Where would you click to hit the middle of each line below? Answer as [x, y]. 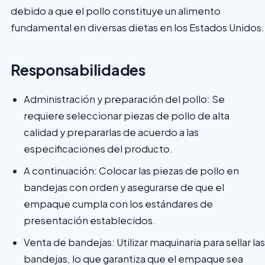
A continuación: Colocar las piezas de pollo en [131, 171]
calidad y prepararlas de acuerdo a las [111, 132]
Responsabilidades [78, 70]
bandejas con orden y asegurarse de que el [124, 187]
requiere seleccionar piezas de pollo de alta [127, 116]
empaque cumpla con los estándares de [118, 204]
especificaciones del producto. [98, 149]
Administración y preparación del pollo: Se [124, 99]
